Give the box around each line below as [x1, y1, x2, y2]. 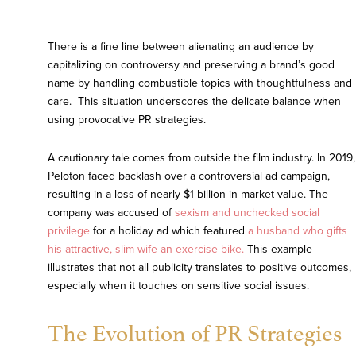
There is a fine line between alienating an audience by [48, 40, 314, 54]
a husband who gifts [248, 224, 347, 238]
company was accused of [48, 206, 175, 220]
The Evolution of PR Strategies [48, 313, 342, 348]
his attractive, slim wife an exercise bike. [48, 242, 244, 257]
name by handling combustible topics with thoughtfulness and [48, 76, 352, 91]
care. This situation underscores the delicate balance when [48, 95, 341, 109]
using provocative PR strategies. [48, 113, 206, 127]
